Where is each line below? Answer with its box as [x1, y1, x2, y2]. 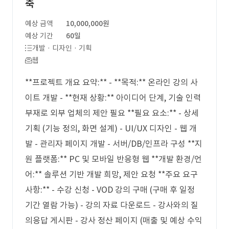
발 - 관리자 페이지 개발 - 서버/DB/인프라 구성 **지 [25, 139, 202, 149]
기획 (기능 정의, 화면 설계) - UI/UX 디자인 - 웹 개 [25, 123, 197, 133]
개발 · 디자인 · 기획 [32, 43, 92, 53]
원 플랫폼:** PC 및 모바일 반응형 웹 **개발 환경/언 [25, 154, 202, 164]
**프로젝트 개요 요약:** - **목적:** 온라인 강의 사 [25, 77, 198, 87]
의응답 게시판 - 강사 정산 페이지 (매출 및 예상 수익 [25, 215, 202, 225]
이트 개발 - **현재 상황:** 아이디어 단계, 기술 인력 [25, 93, 201, 103]
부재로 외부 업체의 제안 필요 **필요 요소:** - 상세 [25, 108, 199, 118]
